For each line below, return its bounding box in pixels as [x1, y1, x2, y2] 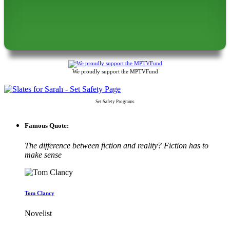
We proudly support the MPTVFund [72, 68, 158, 74]
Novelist [25, 209, 52, 218]
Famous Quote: [25, 121, 69, 129]
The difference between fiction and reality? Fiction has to [25, 141, 208, 150]
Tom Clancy [25, 190, 54, 197]
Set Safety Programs [95, 99, 135, 104]
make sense [25, 150, 62, 160]
